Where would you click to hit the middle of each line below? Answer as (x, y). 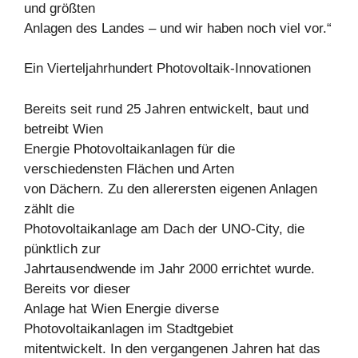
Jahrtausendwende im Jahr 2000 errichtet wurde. (169, 268)
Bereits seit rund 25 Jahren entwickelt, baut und (166, 109)
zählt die (49, 209)
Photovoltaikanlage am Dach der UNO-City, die (164, 229)
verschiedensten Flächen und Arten (129, 169)
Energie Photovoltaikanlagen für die (129, 149)
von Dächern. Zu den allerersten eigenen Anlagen (171, 189)
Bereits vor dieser (77, 288)
